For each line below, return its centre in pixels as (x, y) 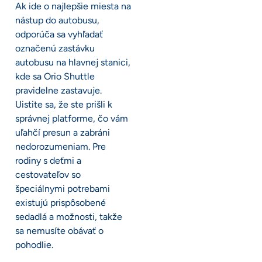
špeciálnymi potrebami (63, 189)
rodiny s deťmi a (48, 161)
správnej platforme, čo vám (72, 119)
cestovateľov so (48, 175)
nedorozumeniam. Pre (61, 147)
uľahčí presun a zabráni (63, 133)
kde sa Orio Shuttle (55, 77)
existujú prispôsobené (61, 203)
